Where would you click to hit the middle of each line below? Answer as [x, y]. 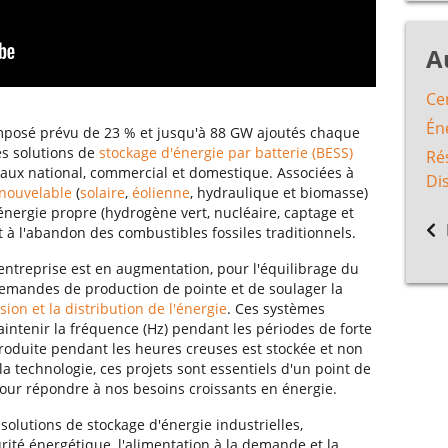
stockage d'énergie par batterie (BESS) [226, 153]
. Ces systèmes [276, 309]
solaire [102, 193]
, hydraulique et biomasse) [279, 193]
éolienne [161, 193]
